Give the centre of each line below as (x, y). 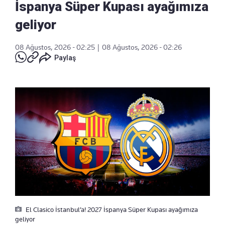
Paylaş (65, 58)
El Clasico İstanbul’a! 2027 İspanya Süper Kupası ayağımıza (111, 210)
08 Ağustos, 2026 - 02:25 (55, 47)
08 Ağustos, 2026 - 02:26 (142, 47)
